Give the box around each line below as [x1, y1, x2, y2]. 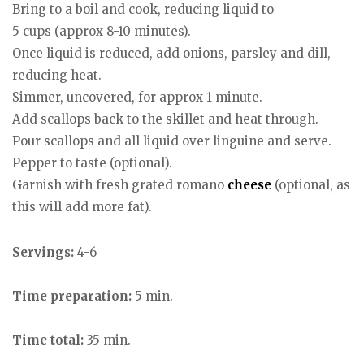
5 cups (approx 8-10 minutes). [12, 23, 191, 39]
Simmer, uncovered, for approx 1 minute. [12, 89, 262, 105]
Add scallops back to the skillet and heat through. [12, 110, 318, 127]
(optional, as [271, 176, 350, 193]
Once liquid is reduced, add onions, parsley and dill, [12, 45, 331, 61]
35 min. [84, 332, 131, 349]
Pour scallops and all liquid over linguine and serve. [12, 132, 331, 149]
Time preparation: [12, 288, 132, 305]
